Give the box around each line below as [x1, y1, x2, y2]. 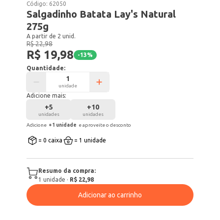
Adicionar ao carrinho [78, 191, 142, 199]
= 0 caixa [38, 137, 63, 143]
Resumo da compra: [38, 167, 96, 174]
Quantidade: [27, 65, 66, 71]
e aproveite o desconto [79, 122, 132, 128]
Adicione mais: [27, 92, 67, 99]
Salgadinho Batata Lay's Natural [27, 8, 176, 20]
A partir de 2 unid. [27, 33, 76, 39]
